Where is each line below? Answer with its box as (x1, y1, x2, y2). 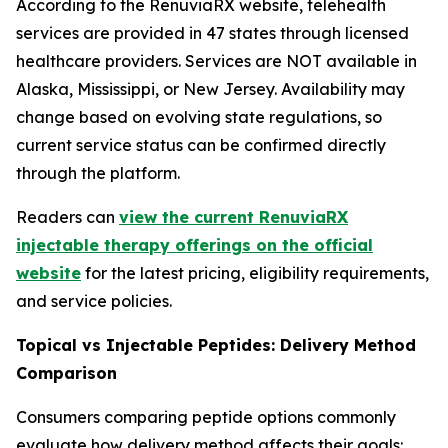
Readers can (16, 207, 119, 227)
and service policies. (16, 291, 172, 311)
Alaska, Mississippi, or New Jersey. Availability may (16, 79, 405, 99)
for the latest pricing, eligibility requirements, (81, 263, 429, 283)
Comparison (16, 363, 117, 383)
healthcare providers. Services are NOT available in (16, 51, 417, 71)
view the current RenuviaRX (119, 207, 348, 227)
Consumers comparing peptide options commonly (16, 407, 396, 427)
